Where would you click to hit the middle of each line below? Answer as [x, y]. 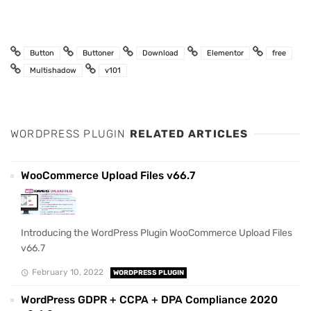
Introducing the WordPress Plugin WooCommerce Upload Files [157, 233]
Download [160, 53]
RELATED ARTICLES [189, 134]
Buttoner [98, 53]
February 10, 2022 [67, 272]
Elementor [225, 53]
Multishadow [53, 71]
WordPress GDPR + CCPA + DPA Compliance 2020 [149, 300]
